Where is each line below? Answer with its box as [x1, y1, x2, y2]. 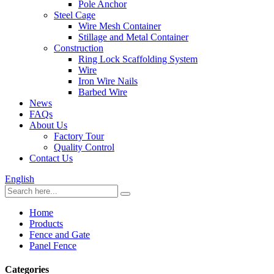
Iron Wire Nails [78, 76, 138, 86]
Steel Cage [54, 10, 95, 20]
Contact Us [29, 153, 73, 163]
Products [29, 218, 63, 229]
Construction [54, 43, 103, 53]
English [5, 174, 34, 184]
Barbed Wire [78, 87, 127, 97]
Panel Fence [29, 240, 76, 251]
